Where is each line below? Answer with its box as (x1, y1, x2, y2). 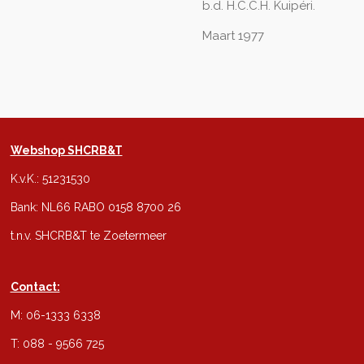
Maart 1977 (202, 28, 264, 43)
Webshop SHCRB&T (10, 144, 123, 157)
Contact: (10, 280, 60, 293)
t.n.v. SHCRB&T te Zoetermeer (10, 229, 167, 242)
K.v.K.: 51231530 (10, 172, 90, 185)
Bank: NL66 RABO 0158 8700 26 (10, 201, 181, 214)
